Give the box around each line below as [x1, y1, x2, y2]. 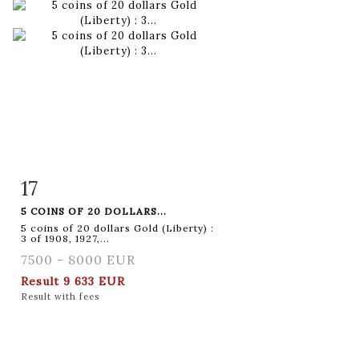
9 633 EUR [63, 273, 125, 288]
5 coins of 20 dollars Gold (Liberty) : [21, 221, 214, 234]
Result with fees [21, 290, 99, 302]
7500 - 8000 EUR [21, 251, 135, 268]
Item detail [38, 178, 105, 192]
